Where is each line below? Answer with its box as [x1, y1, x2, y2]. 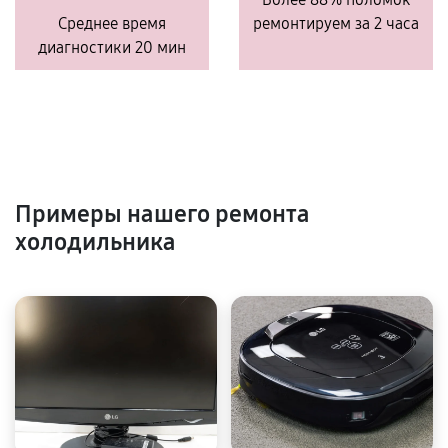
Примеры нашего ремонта [15, 200, 310, 228]
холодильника [15, 228, 176, 256]
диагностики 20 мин [38, 38, 186, 57]
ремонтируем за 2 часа [253, 14, 419, 33]
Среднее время [58, 14, 166, 33]
